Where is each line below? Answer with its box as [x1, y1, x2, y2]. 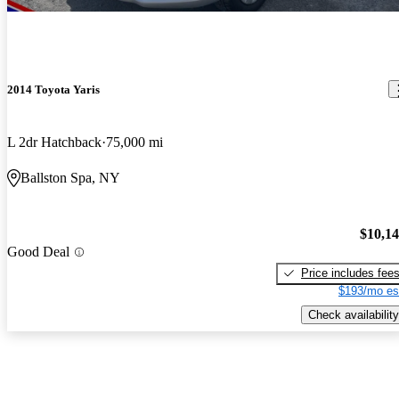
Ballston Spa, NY [20, 170, 120, 186]
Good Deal [7, 244, 69, 260]
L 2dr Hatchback [7, 134, 102, 151]
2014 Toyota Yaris [7, 82, 100, 96]
